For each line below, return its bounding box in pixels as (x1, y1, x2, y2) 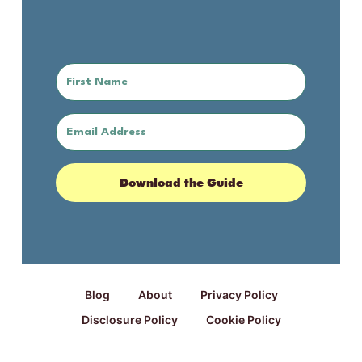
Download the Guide (119, 175, 243, 191)
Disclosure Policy (81, 312, 178, 326)
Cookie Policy (205, 312, 281, 326)
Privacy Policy (200, 288, 278, 302)
